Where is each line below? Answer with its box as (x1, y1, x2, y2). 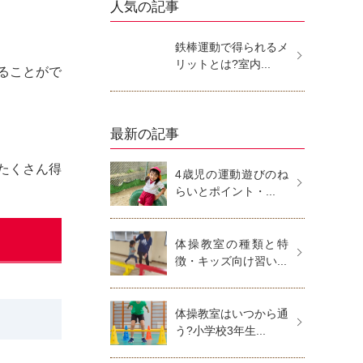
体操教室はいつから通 (175, 307, 288, 320)
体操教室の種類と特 (175, 237, 288, 250)
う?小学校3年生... (175, 324, 266, 337)
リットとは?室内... (175, 58, 271, 70)
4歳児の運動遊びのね (175, 168, 288, 181)
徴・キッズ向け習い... (175, 254, 287, 267)
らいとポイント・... (175, 185, 275, 198)
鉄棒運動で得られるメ (175, 41, 288, 53)
